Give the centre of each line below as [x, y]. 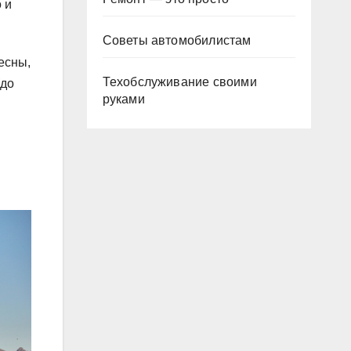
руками [123, 99]
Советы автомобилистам [177, 40]
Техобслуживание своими [179, 82]
